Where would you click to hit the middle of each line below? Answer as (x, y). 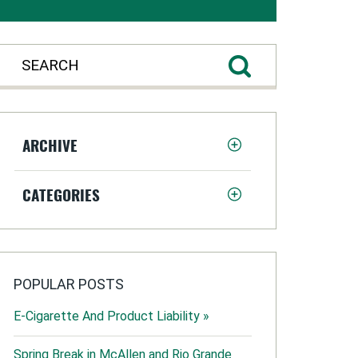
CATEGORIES (61, 194)
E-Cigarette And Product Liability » (111, 316)
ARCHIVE (50, 145)
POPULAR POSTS (68, 284)
